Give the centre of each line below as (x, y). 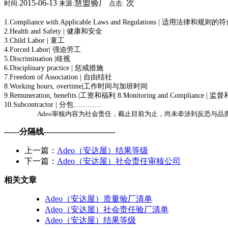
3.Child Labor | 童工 (34, 41)
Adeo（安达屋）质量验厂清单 (98, 199)
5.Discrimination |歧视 (37, 59)
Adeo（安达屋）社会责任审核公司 (119, 161)
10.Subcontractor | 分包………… (53, 105)
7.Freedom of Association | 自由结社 (58, 77)
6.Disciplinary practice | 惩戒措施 (54, 68)
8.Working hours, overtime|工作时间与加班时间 (76, 87)
